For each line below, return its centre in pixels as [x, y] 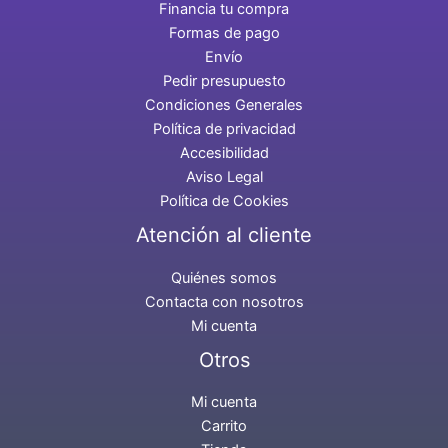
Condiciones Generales [224, 105]
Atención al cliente [224, 235]
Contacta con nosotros [224, 301]
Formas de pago [224, 33]
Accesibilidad [224, 153]
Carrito [224, 425]
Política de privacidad [224, 129]
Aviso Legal [224, 177]
